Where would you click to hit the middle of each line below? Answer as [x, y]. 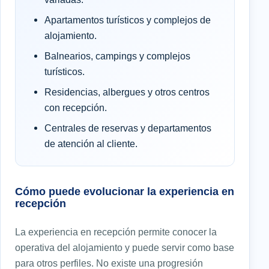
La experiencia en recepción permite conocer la [116, 232]
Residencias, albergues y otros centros [127, 92]
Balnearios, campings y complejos [117, 56]
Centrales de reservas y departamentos [128, 128]
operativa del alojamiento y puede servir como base [125, 248]
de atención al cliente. [91, 144]
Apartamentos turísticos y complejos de [128, 20]
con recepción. [76, 108]
